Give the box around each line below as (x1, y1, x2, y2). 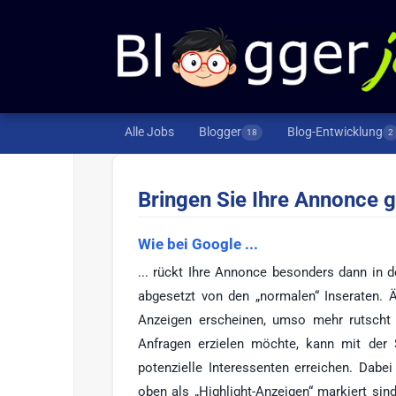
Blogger (199, 125, 241, 139)
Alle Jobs (125, 125, 174, 139)
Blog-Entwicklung (287, 125, 383, 139)
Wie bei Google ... (138, 235, 258, 253)
